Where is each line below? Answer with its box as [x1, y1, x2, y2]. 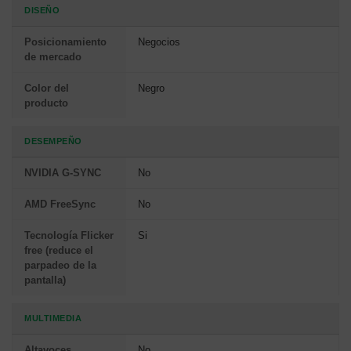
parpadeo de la [24, 259, 96, 271]
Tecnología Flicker [24, 229, 114, 241]
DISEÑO [24, 5, 60, 15]
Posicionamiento [24, 35, 107, 48]
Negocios [138, 35, 180, 48]
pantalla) [24, 273, 66, 286]
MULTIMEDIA [24, 313, 81, 323]
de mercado [24, 50, 81, 63]
